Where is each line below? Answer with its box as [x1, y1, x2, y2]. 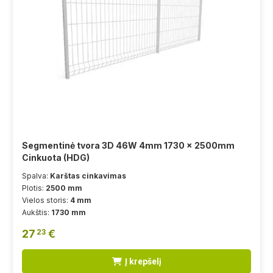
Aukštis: [22, 207, 51, 217]
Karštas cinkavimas [50, 171, 126, 180]
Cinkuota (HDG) [22, 152, 90, 163]
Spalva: [22, 171, 50, 180]
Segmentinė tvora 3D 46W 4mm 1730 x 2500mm [22, 140, 235, 151]
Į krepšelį [124, 256, 161, 266]
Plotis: [22, 183, 46, 193]
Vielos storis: [22, 195, 70, 205]
